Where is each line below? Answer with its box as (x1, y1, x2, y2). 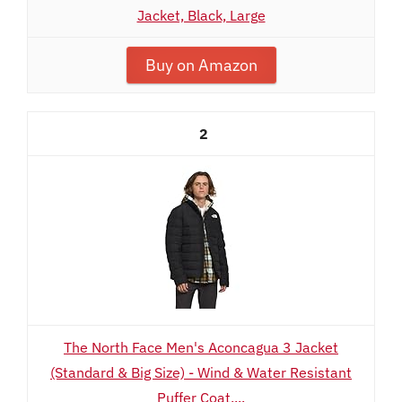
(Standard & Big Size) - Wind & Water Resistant (50, 363, 352, 381)
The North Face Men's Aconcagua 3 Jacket (64, 338, 338, 356)
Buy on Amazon (144, 55, 258, 75)
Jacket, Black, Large (136, 6, 266, 24)
